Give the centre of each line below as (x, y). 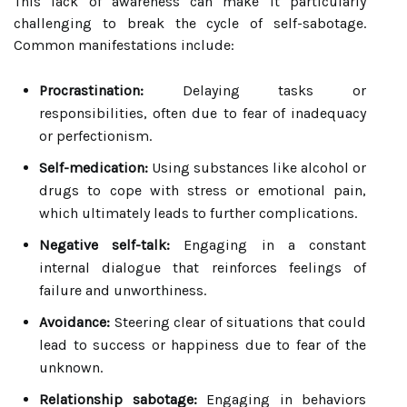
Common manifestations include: (124, 45)
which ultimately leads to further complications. (198, 213)
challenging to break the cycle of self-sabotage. (190, 23)
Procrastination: (91, 90)
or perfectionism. (95, 136)
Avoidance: (74, 322)
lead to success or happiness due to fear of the (203, 345)
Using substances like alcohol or (257, 168)
